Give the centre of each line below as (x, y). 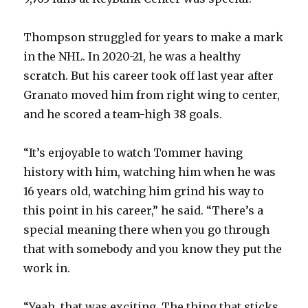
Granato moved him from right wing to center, (152, 95)
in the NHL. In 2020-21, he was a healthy (132, 57)
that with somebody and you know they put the (153, 249)
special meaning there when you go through (147, 230)
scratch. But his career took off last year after (149, 76)
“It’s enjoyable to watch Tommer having (133, 153)
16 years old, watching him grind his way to (144, 191)
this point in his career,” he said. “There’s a (144, 211)
